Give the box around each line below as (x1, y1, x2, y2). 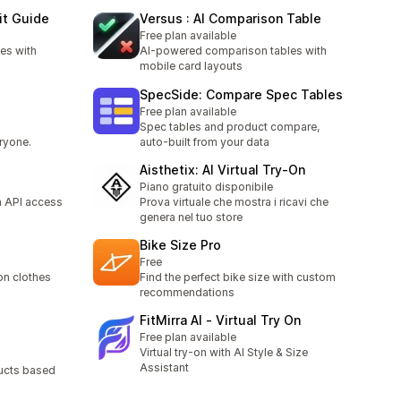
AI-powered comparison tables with (140, 44, 327, 58)
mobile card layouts (140, 59, 243, 73)
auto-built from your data (140, 134, 269, 149)
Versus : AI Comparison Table (140, 11, 321, 27)
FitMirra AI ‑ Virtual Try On (140, 312, 301, 328)
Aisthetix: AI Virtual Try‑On (140, 161, 305, 177)
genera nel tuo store (140, 209, 243, 224)
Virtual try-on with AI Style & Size (140, 346, 308, 360)
